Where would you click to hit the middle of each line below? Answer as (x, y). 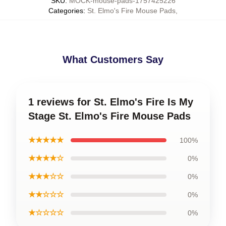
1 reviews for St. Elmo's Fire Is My (111, 102)
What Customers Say (113, 60)
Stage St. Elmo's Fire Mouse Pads (109, 116)
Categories (66, 11)
